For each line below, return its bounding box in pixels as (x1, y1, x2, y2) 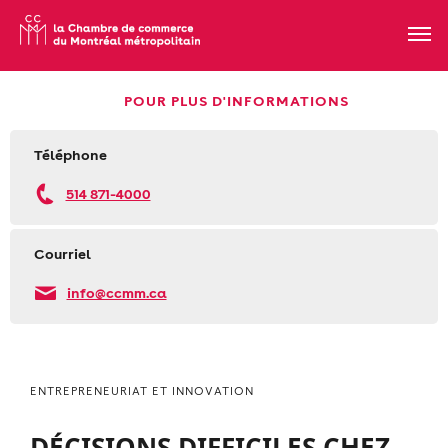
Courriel (34, 243, 91, 263)
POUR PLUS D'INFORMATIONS (124, 91, 349, 110)
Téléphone (34, 145, 107, 164)
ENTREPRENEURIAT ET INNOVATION (30, 383, 254, 398)
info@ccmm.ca (66, 282, 167, 302)
